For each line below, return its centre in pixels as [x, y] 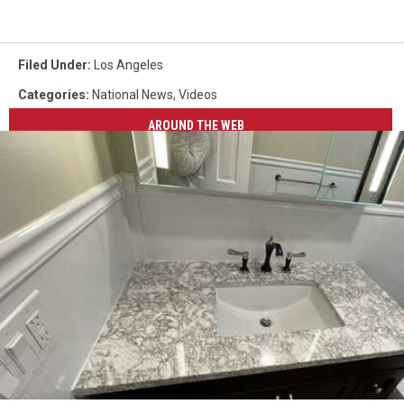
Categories [52, 94]
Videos [198, 94]
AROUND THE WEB [197, 126]
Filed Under [53, 64]
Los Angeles [129, 64]
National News [133, 94]
